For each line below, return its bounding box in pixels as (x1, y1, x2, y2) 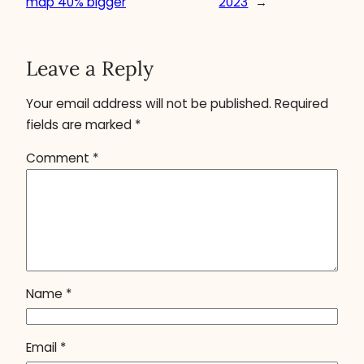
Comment (26, 149, 93, 167)
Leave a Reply (26, 55, 154, 82)
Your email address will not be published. (26, 94, 271, 112)
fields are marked (26, 115, 135, 133)
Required (275, 94, 328, 112)
